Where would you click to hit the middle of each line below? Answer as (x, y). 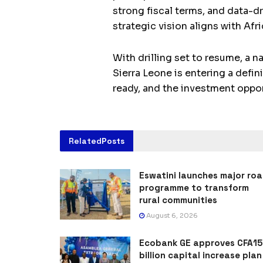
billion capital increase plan (200, 255)
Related (85, 141)
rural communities (178, 200)
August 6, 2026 (171, 216)
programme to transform (194, 188)
